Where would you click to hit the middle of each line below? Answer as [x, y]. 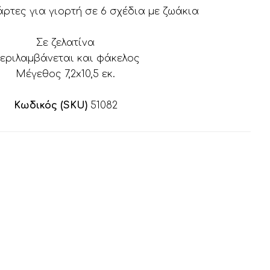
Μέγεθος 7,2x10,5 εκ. [66, 74]
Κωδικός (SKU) [50, 105]
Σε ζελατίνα [66, 43]
